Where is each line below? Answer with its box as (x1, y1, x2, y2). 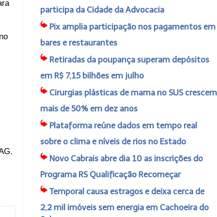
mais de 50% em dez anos (40, 104, 138, 113)
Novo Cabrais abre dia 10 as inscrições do (49, 154, 203, 163)
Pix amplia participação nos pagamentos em (49, 22, 216, 31)
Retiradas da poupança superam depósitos (49, 55, 209, 64)
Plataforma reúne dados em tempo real (49, 121, 197, 130)
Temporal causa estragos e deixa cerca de (49, 186, 204, 196)
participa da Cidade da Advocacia (40, 5, 164, 15)
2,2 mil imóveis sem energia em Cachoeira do (40, 202, 209, 212)
